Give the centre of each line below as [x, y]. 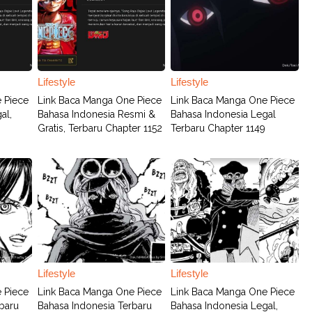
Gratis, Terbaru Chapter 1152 [100, 128]
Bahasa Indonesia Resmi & [97, 114]
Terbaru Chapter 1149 [218, 128]
